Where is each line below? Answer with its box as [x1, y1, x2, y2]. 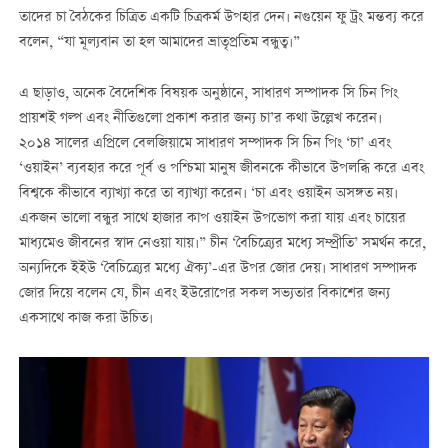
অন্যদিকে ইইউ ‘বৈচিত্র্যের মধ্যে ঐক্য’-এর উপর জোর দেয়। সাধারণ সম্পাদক [18, 257, 417, 280]
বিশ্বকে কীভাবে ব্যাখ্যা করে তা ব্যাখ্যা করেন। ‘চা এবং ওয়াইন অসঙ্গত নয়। [18, 182, 398, 205]
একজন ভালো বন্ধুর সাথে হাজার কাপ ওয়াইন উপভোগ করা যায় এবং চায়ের [18, 207, 406, 230]
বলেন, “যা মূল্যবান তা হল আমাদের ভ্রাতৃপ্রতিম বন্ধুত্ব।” [18, 32, 300, 55]
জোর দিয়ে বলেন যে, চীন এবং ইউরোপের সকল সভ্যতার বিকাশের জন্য [18, 282, 390, 305]
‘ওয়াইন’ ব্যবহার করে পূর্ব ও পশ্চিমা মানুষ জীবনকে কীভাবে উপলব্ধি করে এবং [18, 157, 424, 180]
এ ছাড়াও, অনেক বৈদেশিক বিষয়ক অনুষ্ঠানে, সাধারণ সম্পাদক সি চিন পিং [18, 82, 398, 105]
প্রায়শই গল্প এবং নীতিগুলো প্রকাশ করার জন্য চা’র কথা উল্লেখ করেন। [18, 107, 382, 130]
